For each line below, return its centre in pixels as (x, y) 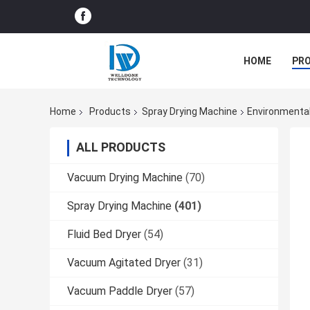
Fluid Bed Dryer (104, 235)
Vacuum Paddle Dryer (120, 291)
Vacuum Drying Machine (125, 178)
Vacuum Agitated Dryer (124, 263)
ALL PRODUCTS (121, 147)
